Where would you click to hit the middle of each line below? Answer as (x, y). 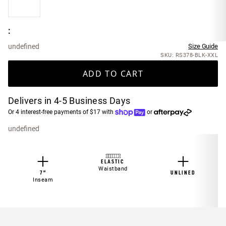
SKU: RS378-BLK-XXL (189, 55)
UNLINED (183, 173)
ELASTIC (113, 162)
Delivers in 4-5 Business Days (69, 101)
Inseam (43, 180)
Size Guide (203, 46)
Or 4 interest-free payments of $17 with (62, 112)
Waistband (113, 169)
